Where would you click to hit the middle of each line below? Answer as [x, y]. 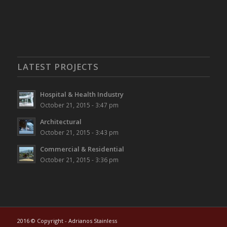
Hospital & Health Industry [82, 94]
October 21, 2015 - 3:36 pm [79, 160]
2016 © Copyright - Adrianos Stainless [67, 221]
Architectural [61, 122]
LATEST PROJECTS [58, 67]
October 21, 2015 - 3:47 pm [79, 105]
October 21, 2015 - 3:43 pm [79, 133]
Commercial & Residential [82, 149]
